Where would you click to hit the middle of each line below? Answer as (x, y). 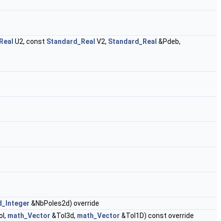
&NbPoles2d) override (64, 203)
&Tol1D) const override (157, 216)
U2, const (30, 42)
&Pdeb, (169, 42)
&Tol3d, (64, 216)
